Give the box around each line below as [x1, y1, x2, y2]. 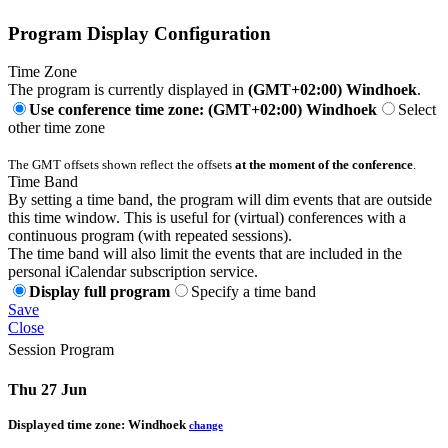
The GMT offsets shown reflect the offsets [8, 157, 235, 173]
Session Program [8, 341, 114, 359]
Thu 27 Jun [8, 380, 87, 398]
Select [398, 101, 436, 119]
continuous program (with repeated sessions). [8, 227, 292, 245]
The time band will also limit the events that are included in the [8, 245, 402, 263]
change [189, 418, 223, 431]
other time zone [8, 119, 105, 137]
